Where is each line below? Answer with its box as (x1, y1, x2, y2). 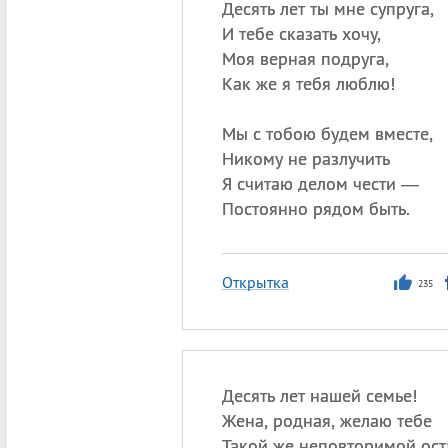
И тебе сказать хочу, (221, 22, 381, 45)
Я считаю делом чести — (221, 172, 419, 195)
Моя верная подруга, (221, 47, 389, 70)
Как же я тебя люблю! (221, 72, 395, 95)
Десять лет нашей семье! (221, 384, 417, 407)
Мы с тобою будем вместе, (221, 122, 433, 145)
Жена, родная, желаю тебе (221, 409, 432, 432)
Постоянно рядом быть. (221, 197, 410, 220)
